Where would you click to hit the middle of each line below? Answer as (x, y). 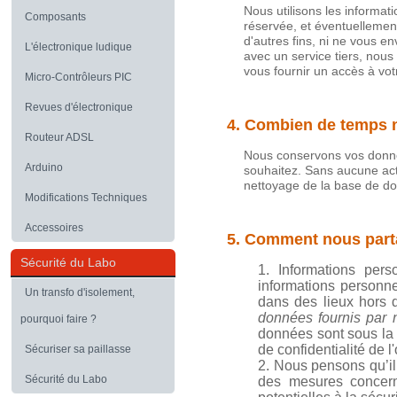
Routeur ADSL (59, 137)
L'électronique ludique (78, 47)
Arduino (44, 167)
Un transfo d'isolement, (80, 292)
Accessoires (54, 228)
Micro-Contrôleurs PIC (78, 77)
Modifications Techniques (86, 198)
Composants (55, 17)
